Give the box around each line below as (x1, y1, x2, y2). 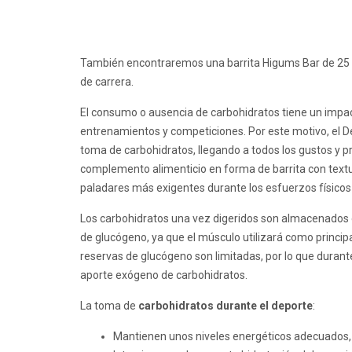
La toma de (80, 299, 138, 313)
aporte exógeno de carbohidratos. (80, 269, 247, 282)
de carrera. (80, 75, 134, 89)
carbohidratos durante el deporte (138, 299, 313, 313)
